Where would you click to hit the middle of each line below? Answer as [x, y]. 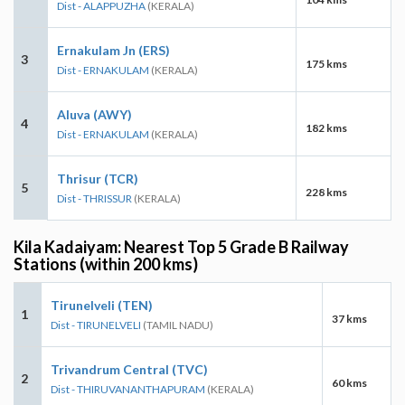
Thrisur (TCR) [98, 178]
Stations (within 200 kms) [106, 264]
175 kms [326, 63]
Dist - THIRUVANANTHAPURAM [128, 389]
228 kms [326, 192]
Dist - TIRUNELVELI [96, 325]
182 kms [326, 127]
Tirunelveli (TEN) [102, 305]
